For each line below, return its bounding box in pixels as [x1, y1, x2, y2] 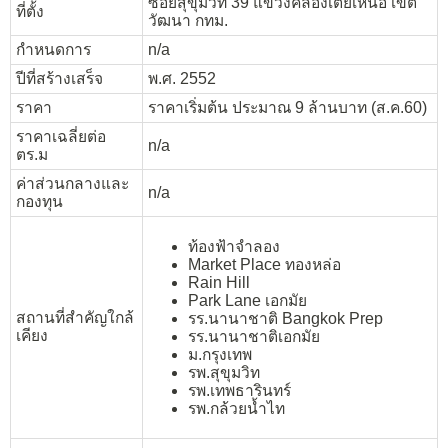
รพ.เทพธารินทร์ [188, 381, 291, 399]
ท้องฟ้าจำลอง [188, 237, 280, 255]
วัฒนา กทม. [148, 12, 228, 30]
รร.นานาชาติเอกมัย [188, 327, 320, 345]
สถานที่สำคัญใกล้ [16, 309, 134, 327]
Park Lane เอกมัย [188, 291, 307, 309]
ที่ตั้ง [16, 3, 44, 21]
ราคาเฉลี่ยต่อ [16, 128, 106, 146]
